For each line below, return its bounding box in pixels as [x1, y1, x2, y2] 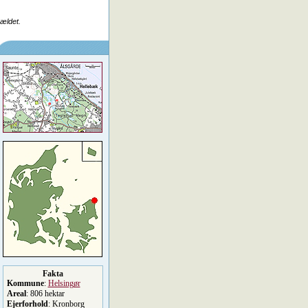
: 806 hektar [25, 289, 65, 298]
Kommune [6, 278, 44, 288]
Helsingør [47, 278, 80, 288]
